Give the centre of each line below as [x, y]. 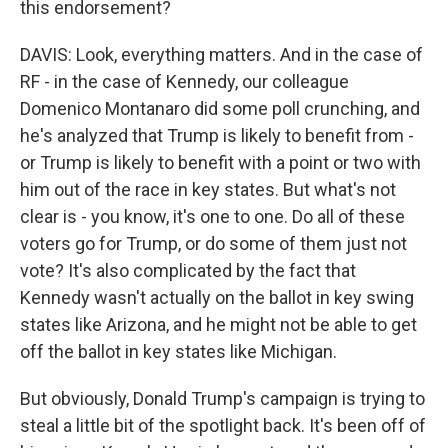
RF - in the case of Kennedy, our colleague [184, 81]
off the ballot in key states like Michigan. [178, 351]
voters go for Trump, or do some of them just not [213, 243]
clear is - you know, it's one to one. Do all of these [212, 216]
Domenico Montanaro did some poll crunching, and [220, 108]
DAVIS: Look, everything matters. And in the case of [221, 54]
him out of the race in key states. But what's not [208, 189]
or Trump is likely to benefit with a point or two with [220, 162]
